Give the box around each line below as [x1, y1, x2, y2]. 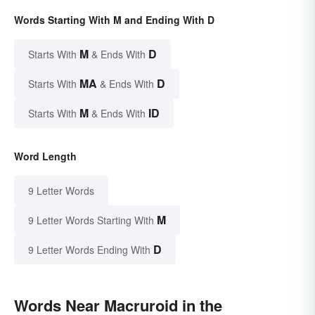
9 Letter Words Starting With [28, 213, 154, 228]
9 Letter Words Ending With [28, 243, 150, 257]
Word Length [14, 149, 77, 164]
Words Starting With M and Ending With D [14, 13, 214, 27]
